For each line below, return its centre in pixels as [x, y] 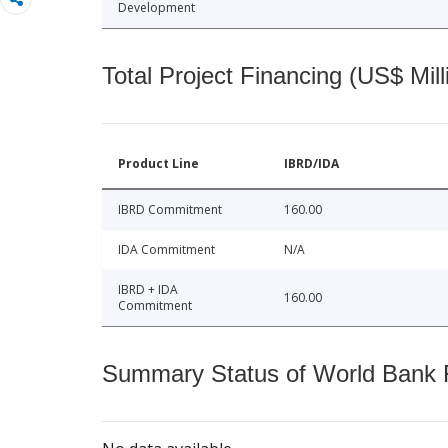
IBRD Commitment [170, 210]
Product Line [158, 164]
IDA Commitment [166, 250]
